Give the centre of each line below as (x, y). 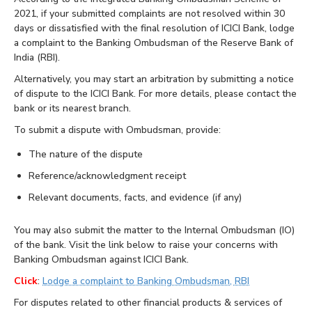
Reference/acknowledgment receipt (107, 176)
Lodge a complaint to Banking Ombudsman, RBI (146, 281)
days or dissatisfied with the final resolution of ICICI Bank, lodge (154, 29)
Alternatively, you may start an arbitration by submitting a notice (154, 79)
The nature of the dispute (86, 155)
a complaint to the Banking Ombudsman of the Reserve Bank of (154, 43)
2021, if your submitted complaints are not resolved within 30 (149, 14)
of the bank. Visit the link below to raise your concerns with (146, 245)
